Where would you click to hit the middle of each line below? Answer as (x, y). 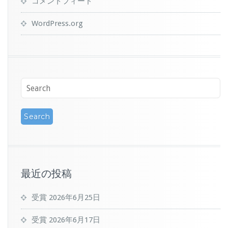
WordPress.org (57, 23)
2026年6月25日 (75, 197)
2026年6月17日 (75, 220)
